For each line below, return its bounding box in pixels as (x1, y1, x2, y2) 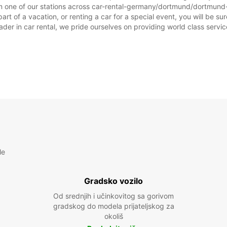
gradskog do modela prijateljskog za (53, 202, 174, 210)
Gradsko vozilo (84, 176, 143, 186)
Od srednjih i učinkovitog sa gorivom (53, 192, 174, 200)
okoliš (104, 212, 123, 220)
